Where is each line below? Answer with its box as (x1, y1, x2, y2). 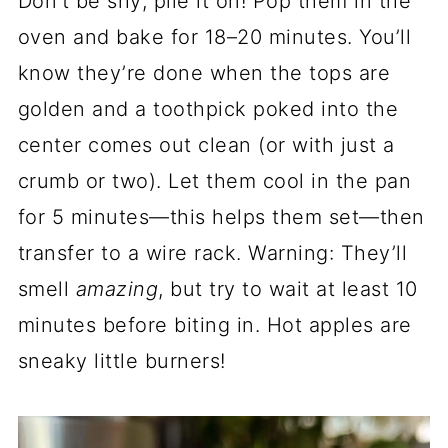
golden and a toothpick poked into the (17, 97, 399, 122)
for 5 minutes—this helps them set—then (17, 205, 425, 230)
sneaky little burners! (17, 349, 226, 374)
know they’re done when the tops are (17, 61, 391, 86)
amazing (75, 277, 159, 302)
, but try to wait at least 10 (158, 277, 418, 302)
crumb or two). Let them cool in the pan (17, 169, 412, 194)
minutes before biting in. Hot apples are (17, 313, 412, 338)
